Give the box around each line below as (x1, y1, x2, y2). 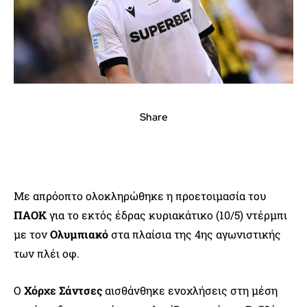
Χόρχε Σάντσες (24, 282, 105, 297)
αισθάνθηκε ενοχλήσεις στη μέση (105, 282, 278, 297)
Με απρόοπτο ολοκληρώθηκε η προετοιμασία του (14, 188, 267, 203)
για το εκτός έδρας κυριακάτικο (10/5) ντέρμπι (49, 207, 287, 222)
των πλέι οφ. (14, 245, 79, 260)
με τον (14, 226, 50, 241)
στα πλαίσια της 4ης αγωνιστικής (108, 226, 281, 241)
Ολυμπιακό (50, 226, 108, 241)
